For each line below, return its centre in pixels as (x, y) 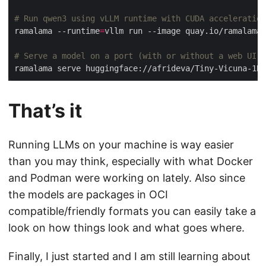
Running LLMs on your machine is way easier (121, 145)
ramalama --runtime (57, 31)
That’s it (45, 111)
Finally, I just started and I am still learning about (129, 256)
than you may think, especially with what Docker (131, 161)
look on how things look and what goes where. (126, 228)
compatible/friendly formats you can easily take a (132, 211)
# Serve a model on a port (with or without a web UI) (138, 56)
